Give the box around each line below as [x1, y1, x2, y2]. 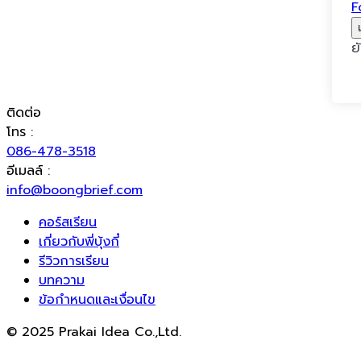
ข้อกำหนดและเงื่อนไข [39, 290, 156, 309]
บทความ [39, 271, 85, 290]
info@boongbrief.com [6, 180, 143, 200]
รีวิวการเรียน [39, 251, 109, 271]
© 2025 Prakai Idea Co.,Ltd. [6, 322, 181, 342]
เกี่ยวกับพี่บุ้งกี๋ [39, 232, 119, 251]
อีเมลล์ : [6, 161, 50, 180]
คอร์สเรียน [39, 213, 97, 232]
